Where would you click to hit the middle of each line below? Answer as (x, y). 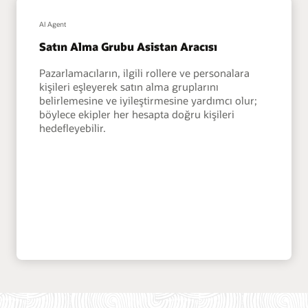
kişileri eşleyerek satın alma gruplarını (129, 86)
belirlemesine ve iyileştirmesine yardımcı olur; (148, 100)
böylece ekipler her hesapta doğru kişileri (137, 114)
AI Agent (53, 24)
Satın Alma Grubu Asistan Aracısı (129, 47)
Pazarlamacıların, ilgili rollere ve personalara (145, 73)
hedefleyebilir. (73, 128)
